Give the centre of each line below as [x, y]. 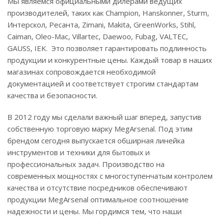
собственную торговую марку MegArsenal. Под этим [100, 129]
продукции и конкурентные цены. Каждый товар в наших [110, 60]
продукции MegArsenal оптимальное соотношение [98, 199]
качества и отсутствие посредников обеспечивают [97, 188]
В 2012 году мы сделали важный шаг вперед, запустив [104, 117]
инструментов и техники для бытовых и [79, 152]
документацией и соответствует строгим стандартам [103, 83]
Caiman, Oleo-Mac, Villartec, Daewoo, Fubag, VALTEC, [98, 36]
